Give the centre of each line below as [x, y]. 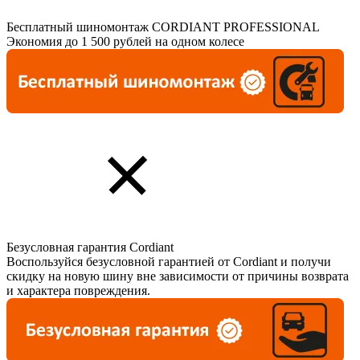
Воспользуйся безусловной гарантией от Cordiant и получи [169, 261]
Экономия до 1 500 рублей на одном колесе [125, 41]
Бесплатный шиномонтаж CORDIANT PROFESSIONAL [163, 27]
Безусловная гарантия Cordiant [90, 247]
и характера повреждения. [78, 290]
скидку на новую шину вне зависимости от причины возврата [178, 276]
